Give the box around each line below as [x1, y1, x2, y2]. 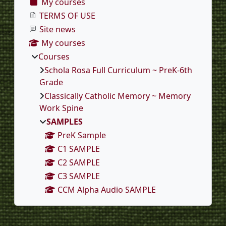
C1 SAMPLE [58, 143, 100, 154]
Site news [39, 23, 76, 35]
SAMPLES [46, 116, 83, 127]
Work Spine [39, 102, 83, 114]
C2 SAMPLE [58, 156, 100, 168]
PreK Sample [58, 129, 106, 141]
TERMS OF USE [39, 10, 95, 21]
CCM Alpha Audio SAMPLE [58, 184, 156, 195]
